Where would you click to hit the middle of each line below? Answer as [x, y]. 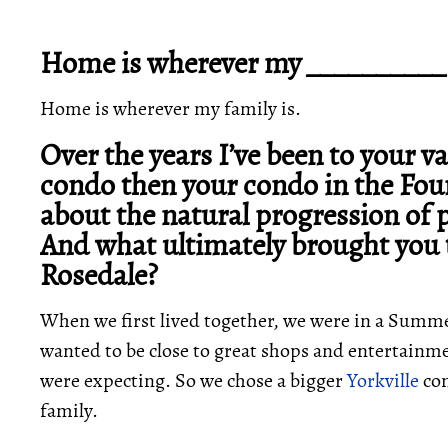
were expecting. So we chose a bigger [193, 381]
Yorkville [383, 381]
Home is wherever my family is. [170, 109]
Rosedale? [99, 275]
